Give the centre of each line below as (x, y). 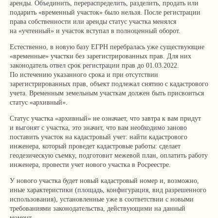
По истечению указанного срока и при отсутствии (84, 75)
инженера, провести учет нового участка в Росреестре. (90, 165)
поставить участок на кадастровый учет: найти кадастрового (99, 137)
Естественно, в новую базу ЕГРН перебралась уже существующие (107, 47)
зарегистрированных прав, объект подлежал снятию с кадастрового (109, 84)
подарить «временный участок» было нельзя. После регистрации (105, 12)
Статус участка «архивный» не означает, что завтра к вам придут (105, 118)
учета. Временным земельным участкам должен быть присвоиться (107, 93)
